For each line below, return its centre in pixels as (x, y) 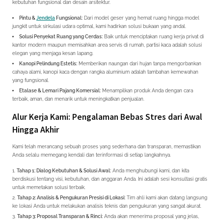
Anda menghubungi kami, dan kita (150, 170)
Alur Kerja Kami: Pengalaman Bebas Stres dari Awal (107, 117)
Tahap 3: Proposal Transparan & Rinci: (60, 216)
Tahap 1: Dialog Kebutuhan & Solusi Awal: (64, 170)
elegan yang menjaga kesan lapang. (53, 53)
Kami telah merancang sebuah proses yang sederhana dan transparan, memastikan (107, 146)
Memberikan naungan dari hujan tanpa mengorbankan (139, 64)
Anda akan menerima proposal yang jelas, (151, 216)
